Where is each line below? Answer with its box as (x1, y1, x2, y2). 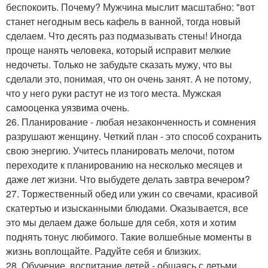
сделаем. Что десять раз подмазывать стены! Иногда (6, 29, 242, 42)
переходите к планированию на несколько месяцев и (6, 158, 242, 172)
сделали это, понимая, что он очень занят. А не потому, (6, 72, 251, 86)
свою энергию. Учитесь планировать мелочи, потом (6, 144, 234, 157)
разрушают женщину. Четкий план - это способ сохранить (6, 129, 261, 143)
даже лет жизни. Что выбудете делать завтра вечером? (6, 172, 250, 186)
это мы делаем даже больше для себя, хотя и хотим (6, 215, 236, 229)
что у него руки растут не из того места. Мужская (6, 86, 221, 100)
